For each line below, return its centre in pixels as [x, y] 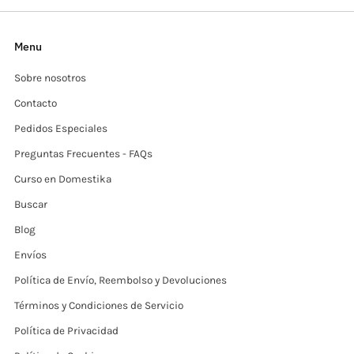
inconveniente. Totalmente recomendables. [160, 17]
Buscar [31, 205]
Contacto [36, 104]
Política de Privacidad [66, 331]
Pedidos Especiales [61, 129]
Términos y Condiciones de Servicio [99, 306]
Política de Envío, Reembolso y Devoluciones [121, 281]
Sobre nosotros [50, 78]
